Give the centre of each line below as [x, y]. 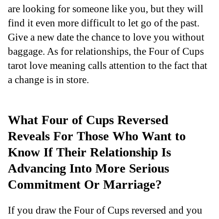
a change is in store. [48, 79]
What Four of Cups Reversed [88, 120]
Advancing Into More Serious [88, 168]
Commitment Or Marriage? [85, 184]
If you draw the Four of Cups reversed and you [105, 210]
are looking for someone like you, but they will [106, 8]
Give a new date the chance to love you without [106, 37]
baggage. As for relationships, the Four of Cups [106, 51]
